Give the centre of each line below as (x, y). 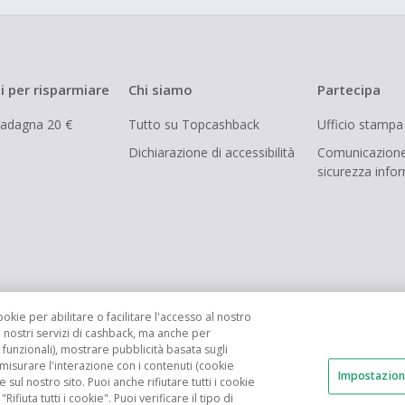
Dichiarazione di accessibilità (212, 152)
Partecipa (349, 89)
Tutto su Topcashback (194, 124)
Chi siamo (160, 89)
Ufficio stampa (360, 124)
